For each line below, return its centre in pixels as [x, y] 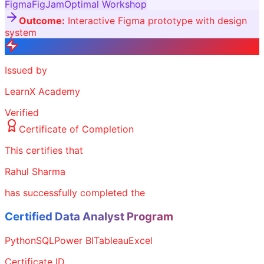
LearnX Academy [42, 92]
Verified [22, 113]
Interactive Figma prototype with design [157, 21]
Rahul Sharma [35, 172]
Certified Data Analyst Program [89, 216]
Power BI [74, 240]
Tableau [111, 240]
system [21, 33]
